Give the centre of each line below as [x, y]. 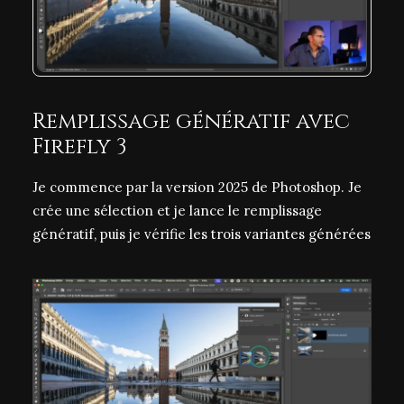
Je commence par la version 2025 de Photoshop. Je [197, 187]
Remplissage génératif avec [191, 122]
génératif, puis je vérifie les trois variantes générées [202, 234]
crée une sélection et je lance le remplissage [177, 211]
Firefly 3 [80, 147]
